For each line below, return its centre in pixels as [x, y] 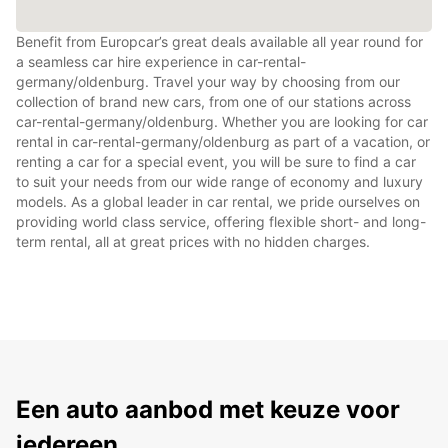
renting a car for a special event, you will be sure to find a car [216, 161]
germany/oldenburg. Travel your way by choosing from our [208, 81]
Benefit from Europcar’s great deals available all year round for [219, 41]
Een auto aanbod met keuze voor [208, 409]
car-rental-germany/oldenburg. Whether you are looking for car [222, 121]
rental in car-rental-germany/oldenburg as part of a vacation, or [223, 141]
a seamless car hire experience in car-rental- [161, 61]
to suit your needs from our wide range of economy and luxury [219, 181]
